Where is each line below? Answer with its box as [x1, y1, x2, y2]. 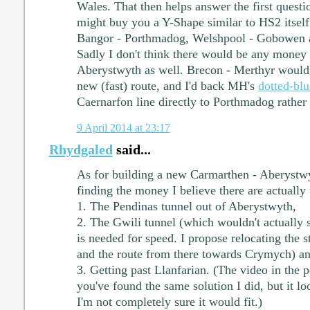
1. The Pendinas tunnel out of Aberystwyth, [76, 199, 296, 213]
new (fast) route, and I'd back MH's [76, 79, 258, 93]
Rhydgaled [48, 141, 113, 157]
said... [112, 141, 151, 157]
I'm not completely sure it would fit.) [76, 294, 262, 309]
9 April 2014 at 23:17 [76, 120, 170, 134]
